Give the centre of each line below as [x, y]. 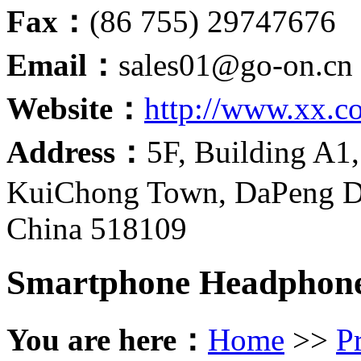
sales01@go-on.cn [236, 65]
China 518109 [97, 229]
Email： [62, 65]
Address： [77, 152]
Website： [75, 109]
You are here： [107, 340]
